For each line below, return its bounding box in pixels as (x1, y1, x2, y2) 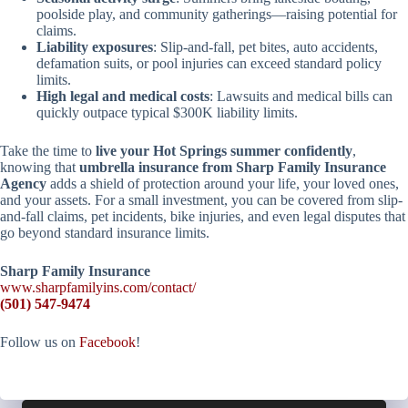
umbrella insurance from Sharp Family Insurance (79, 159, 386, 175)
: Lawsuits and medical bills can (209, 88, 393, 104)
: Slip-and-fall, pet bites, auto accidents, (153, 39, 378, 55)
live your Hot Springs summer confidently (96, 143, 352, 158)
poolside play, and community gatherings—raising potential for (36, 6, 397, 22)
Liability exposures (36, 39, 153, 55)
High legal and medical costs (36, 88, 209, 104)
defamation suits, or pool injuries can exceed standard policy (36, 56, 382, 71)
